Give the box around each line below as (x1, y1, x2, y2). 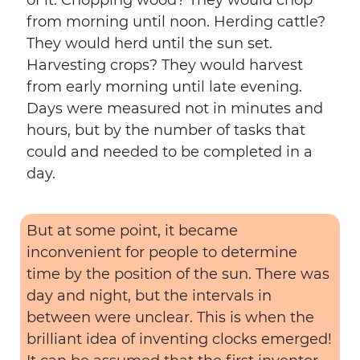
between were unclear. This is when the (27, 309, 314, 326)
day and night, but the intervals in (27, 287, 272, 305)
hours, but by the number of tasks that (27, 121, 305, 139)
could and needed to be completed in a (27, 143, 313, 161)
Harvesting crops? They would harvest (27, 56, 303, 74)
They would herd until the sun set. (27, 35, 272, 52)
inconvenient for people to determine (27, 243, 297, 261)
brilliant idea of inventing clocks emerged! (27, 330, 332, 348)
